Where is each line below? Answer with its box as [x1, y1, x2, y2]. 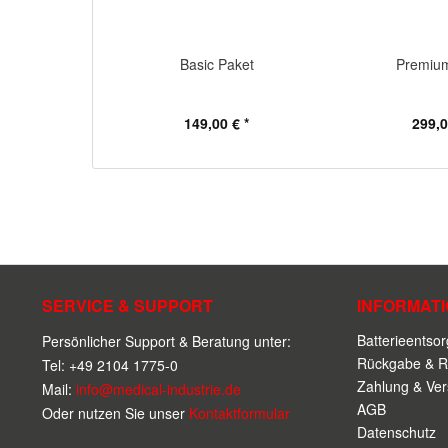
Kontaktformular [189, 403, 290, 423]
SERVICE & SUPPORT [42, 294, 213, 317]
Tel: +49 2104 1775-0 [42, 355, 178, 375]
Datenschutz [357, 422, 436, 442]
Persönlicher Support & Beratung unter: [42, 331, 291, 351]
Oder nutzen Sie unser [42, 403, 189, 423]
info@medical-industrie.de [76, 379, 241, 399]
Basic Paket [179, 54, 254, 74]
